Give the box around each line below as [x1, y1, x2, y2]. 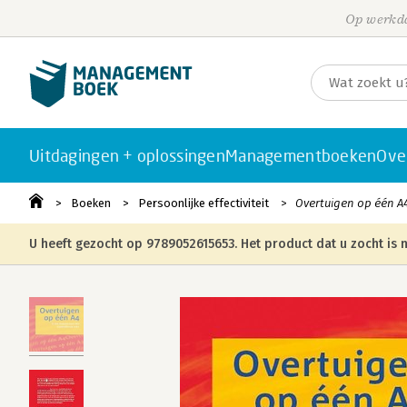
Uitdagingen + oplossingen [29, 145, 225, 165]
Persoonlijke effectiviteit [138, 196, 269, 210]
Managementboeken [225, 145, 377, 165]
